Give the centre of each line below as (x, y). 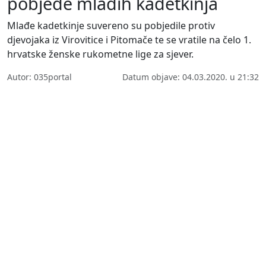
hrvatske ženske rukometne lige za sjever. (100, 54)
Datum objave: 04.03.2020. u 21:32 (191, 77)
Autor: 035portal (39, 77)
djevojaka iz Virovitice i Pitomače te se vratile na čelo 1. (129, 39)
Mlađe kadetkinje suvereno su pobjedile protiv (111, 25)
